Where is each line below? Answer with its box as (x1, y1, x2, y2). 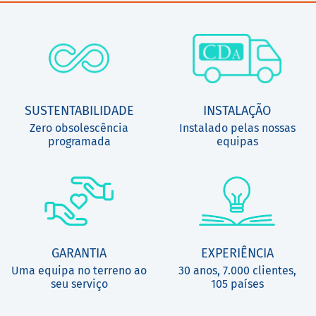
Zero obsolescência (30, 121, 128, 135)
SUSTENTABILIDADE (24, 103, 134, 119)
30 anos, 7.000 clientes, (178, 264, 296, 277)
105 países (210, 277, 264, 291)
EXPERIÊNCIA (200, 245, 274, 261)
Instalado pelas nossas (178, 121, 296, 135)
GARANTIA (51, 245, 107, 261)
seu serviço (50, 277, 108, 291)
